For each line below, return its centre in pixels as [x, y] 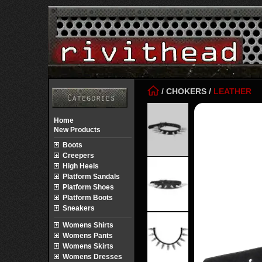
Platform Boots [88, 198]
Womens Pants [88, 236]
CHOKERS [186, 91]
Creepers [78, 156]
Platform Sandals [91, 177]
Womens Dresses [92, 257]
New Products [77, 130]
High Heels [81, 166]
